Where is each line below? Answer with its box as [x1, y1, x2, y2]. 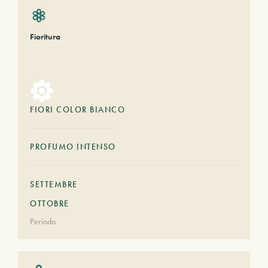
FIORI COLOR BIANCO [30, 104, 125, 115]
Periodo [30, 216, 56, 227]
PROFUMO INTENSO [30, 141, 116, 152]
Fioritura [30, 31, 60, 42]
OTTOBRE [30, 198, 69, 209]
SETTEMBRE [30, 179, 78, 190]
